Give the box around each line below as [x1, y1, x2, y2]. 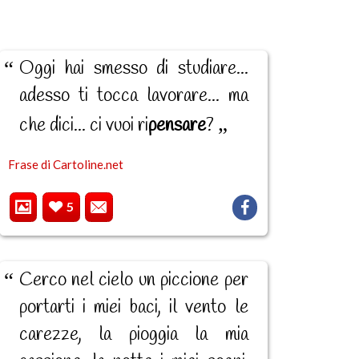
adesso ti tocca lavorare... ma [18, 84, 248, 109]
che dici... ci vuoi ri [18, 114, 148, 139]
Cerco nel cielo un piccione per [18, 268, 248, 292]
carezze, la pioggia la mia [18, 322, 248, 347]
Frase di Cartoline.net [7, 157, 123, 172]
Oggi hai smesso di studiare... [18, 57, 248, 82]
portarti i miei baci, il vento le [18, 295, 248, 320]
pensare [147, 114, 206, 139]
